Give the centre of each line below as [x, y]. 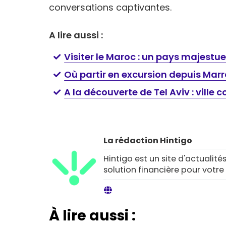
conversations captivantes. [110, 7]
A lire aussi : [76, 35]
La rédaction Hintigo [148, 140]
